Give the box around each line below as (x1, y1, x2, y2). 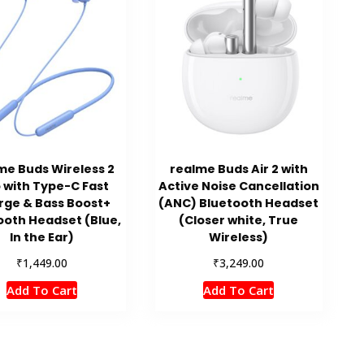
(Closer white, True (179, 211, 299, 228)
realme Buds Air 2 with (169, 160, 308, 177)
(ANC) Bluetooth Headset (158, 194, 319, 211)
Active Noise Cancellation (158, 177, 319, 194)
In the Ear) (10, 228, 75, 245)
